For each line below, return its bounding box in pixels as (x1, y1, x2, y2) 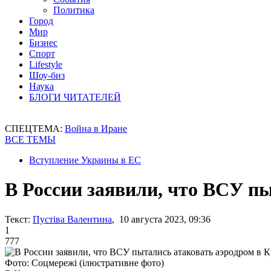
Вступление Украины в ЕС (29, 155, 141, 165)
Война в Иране (65, 123, 127, 134)
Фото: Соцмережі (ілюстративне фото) (5, 257, 164, 268)
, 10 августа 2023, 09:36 (112, 214, 211, 224)
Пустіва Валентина (33, 214, 112, 224)
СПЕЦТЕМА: (5, 123, 65, 134)
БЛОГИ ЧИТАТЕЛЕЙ (29, 92, 121, 102)
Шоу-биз (29, 70, 65, 80)
